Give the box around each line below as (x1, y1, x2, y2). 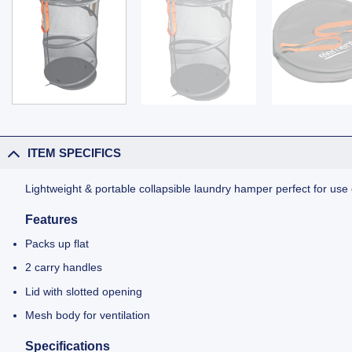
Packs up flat (25, 236, 90, 250)
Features (25, 213, 79, 227)
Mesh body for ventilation (25, 309, 151, 322)
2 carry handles (25, 261, 103, 274)
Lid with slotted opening (25, 284, 143, 298)
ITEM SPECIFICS (27, 145, 122, 159)
